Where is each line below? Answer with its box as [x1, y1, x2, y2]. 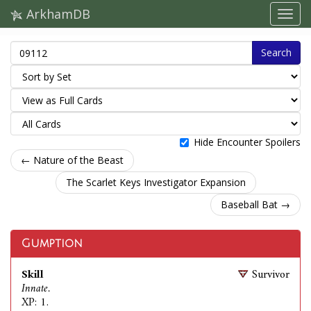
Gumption [22, 237, 83, 250]
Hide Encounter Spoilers [194, 135, 301, 149]
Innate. [22, 279, 50, 299]
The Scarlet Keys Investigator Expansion [65, 176, 246, 189]
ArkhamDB [23, 6, 90, 22]
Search [261, 46, 292, 59]
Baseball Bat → [221, 198, 290, 211]
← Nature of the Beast [21, 153, 124, 167]
